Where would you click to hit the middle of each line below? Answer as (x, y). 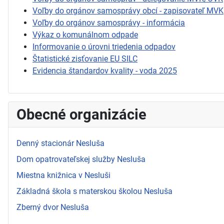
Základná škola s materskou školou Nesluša (94, 191)
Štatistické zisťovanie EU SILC (85, 58)
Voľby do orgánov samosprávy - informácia (109, 22)
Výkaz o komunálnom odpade (85, 34)
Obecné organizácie (81, 114)
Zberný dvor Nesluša (53, 207)
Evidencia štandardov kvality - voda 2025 (105, 70)
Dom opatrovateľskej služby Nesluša (81, 159)
